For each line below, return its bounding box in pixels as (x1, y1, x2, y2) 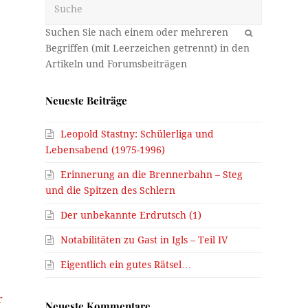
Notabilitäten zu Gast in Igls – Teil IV (60, 234, 228, 245)
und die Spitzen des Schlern (45, 184, 176, 196)
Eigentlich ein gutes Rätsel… (60, 258, 192, 270)
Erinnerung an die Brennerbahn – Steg (60, 168, 243, 180)
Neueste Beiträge (45, 93, 128, 107)
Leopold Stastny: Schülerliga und (60, 128, 214, 140)
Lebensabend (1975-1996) (45, 144, 166, 155)
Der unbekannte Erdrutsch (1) (60, 209, 202, 221)
